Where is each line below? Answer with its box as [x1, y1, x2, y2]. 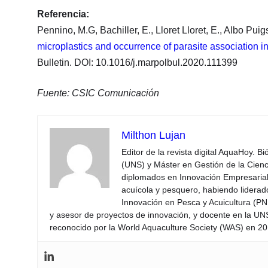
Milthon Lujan [121, 129, 185, 141]
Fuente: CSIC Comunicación [37, 87, 159, 98]
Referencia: [37, 8, 89, 19]
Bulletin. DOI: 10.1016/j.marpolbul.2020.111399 [37, 57, 240, 68]
